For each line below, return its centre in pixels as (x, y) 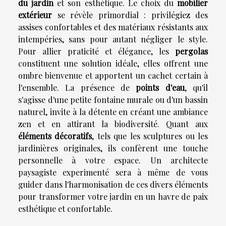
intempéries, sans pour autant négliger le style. (113, 39)
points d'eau (160, 88)
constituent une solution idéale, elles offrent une (113, 64)
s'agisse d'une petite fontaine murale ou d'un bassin (113, 100)
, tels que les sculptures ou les (150, 136)
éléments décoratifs (55, 136)
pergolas (191, 51)
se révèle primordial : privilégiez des (130, 15)
